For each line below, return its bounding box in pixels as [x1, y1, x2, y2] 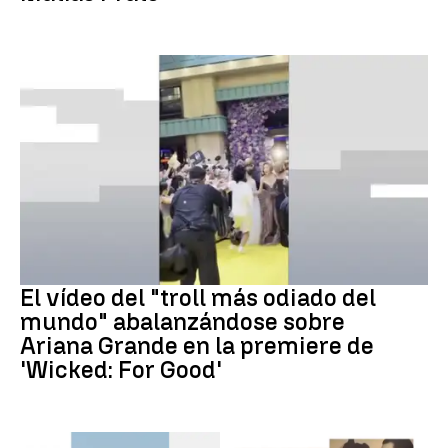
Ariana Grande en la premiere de [20, 330, 374, 360]
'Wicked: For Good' [20, 354, 222, 384]
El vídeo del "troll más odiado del [20, 282, 376, 312]
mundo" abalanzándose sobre [20, 306, 345, 336]
